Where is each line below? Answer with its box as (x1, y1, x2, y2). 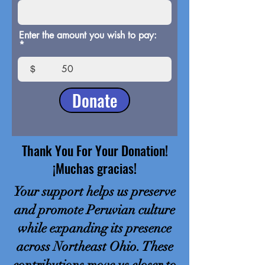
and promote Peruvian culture (14, 202, 175, 218)
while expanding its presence (18, 220, 172, 236)
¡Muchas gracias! (53, 159, 137, 177)
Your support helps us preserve (14, 183, 176, 199)
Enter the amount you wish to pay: (19, 29, 157, 41)
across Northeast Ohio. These (16, 238, 173, 254)
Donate (72, 88, 117, 112)
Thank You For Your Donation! (21, 141, 168, 160)
